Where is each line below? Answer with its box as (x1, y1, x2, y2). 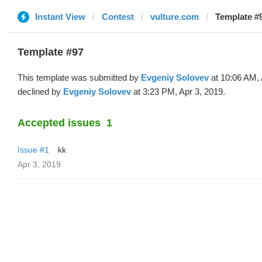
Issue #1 (18, 145, 49, 154)
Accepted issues (18, 117, 101, 129)
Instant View (35, 12, 85, 22)
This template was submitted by (18, 73, 141, 82)
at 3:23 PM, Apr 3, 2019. (131, 87, 225, 96)
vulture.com (150, 12, 199, 22)
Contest (102, 12, 134, 22)
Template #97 (18, 46, 84, 58)
